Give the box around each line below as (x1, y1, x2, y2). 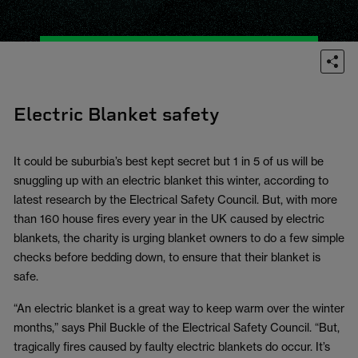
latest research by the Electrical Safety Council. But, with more (14, 193, 337, 206)
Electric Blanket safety (14, 103, 220, 125)
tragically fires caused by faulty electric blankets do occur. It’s (14, 340, 330, 353)
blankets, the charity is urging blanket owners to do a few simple (14, 231, 344, 245)
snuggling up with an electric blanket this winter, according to (14, 173, 328, 187)
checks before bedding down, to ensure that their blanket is (14, 250, 320, 264)
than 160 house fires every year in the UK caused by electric (14, 212, 324, 225)
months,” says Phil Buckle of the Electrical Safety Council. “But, (14, 320, 340, 334)
